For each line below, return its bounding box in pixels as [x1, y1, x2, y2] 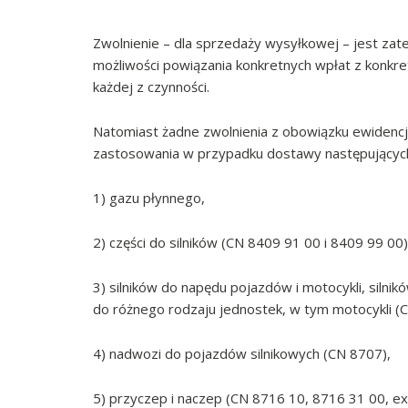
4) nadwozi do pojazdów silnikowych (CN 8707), [93, 344, 391, 363]
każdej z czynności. [93, 77, 209, 97]
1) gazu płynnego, [93, 189, 205, 208]
